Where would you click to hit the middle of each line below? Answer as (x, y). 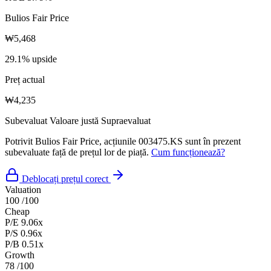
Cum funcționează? (188, 152)
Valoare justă (74, 120)
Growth (20, 255)
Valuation (23, 189)
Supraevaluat (126, 120)
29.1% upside (31, 59)
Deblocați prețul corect (65, 178)
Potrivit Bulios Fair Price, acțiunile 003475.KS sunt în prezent (123, 141)
